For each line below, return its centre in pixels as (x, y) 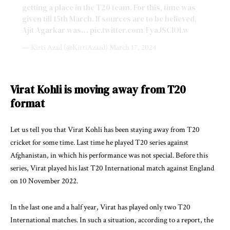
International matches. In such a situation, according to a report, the (112, 220)
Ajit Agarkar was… (56, 30)
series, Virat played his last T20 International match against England (112, 168)
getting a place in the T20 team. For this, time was (109, 8)
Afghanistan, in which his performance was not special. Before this (109, 156)
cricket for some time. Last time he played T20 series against (99, 143)
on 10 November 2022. (44, 181)
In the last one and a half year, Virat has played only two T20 (100, 207)
